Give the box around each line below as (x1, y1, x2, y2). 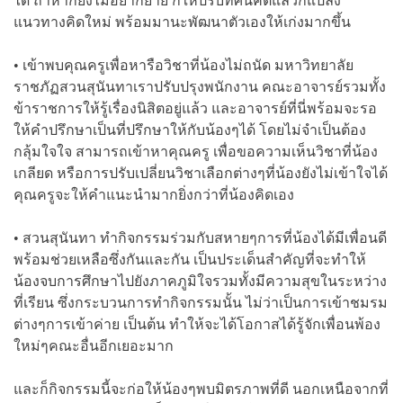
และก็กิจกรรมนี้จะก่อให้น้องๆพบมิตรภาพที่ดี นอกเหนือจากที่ (13, 381, 389, 397)
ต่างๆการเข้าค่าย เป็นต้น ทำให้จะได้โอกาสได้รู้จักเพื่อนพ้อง (13, 316, 381, 332)
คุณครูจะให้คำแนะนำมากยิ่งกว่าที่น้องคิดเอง (13, 186, 294, 202)
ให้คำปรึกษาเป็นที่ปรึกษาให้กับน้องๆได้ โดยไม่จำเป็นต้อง (13, 121, 366, 138)
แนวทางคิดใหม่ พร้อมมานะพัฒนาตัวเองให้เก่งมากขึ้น (13, 13, 351, 30)
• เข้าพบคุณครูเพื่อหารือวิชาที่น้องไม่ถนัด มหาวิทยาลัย (13, 57, 354, 73)
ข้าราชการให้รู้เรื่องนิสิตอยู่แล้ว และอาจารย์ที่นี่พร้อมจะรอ (13, 100, 377, 116)
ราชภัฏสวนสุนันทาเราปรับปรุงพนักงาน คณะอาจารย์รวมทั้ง (13, 78, 386, 94)
